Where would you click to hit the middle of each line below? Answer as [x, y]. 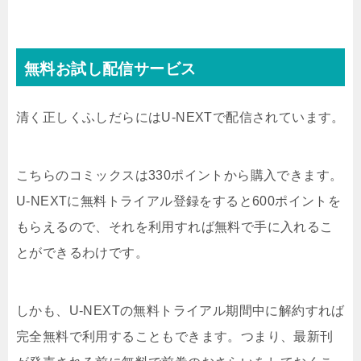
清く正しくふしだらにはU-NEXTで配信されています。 [180, 117]
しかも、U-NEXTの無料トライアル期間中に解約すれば [180, 310]
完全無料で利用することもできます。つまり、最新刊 [175, 336]
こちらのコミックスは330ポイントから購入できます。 [180, 175]
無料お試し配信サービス [110, 68]
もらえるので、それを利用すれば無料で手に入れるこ [175, 226]
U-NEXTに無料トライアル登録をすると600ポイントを [179, 201]
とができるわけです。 [82, 252]
